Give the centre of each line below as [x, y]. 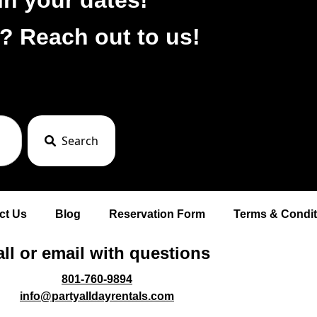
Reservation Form [157, 214]
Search [80, 140]
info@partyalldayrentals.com [97, 296]
